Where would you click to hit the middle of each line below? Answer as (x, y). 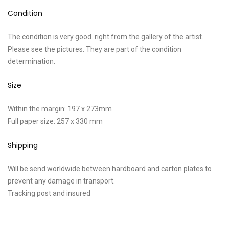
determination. (31, 61)
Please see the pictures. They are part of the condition (94, 49)
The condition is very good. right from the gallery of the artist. (105, 37)
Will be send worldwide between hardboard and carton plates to (109, 169)
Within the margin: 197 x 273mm (60, 109)
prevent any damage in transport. (61, 181)
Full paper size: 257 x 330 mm (55, 121)
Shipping (22, 145)
